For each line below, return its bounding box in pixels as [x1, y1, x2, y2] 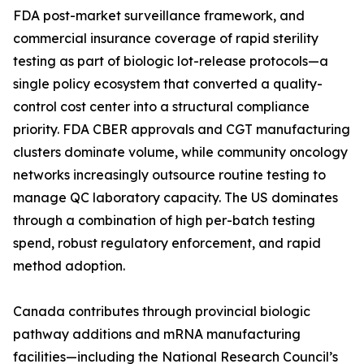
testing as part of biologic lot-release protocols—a [13, 53, 328, 70]
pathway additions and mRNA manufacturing [13, 326, 301, 343]
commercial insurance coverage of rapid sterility [13, 30, 318, 47]
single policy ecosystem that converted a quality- [13, 76, 323, 93]
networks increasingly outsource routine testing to [13, 167, 326, 184]
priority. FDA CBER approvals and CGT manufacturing [13, 121, 350, 138]
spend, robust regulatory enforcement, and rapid [13, 235, 321, 252]
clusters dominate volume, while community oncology [13, 144, 348, 161]
